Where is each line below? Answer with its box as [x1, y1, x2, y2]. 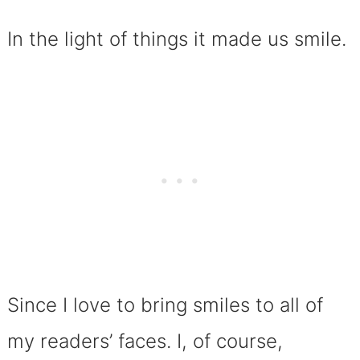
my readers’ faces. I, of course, [6, 329, 283, 354]
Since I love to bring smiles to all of [6, 293, 323, 317]
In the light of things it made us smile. [6, 27, 352, 51]
